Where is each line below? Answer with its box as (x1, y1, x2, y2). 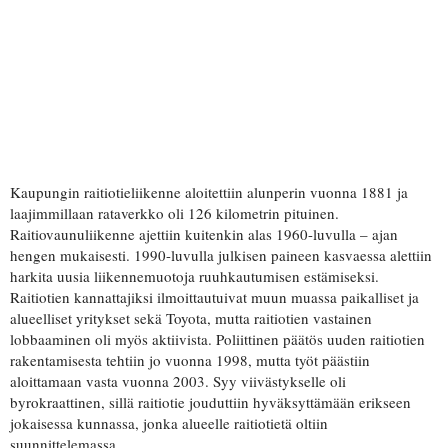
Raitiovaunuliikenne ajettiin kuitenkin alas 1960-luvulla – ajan (10, 224, 398, 245)
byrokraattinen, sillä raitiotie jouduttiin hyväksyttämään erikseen (10, 392, 411, 413)
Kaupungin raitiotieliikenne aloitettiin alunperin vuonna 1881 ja (10, 182, 408, 203)
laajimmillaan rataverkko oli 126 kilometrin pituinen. (10, 203, 339, 224)
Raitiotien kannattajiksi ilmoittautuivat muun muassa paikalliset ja (10, 287, 419, 308)
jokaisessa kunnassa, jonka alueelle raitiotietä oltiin (10, 413, 328, 434)
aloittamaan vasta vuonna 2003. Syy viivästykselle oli (10, 371, 346, 392)
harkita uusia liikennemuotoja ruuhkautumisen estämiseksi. (10, 266, 379, 287)
